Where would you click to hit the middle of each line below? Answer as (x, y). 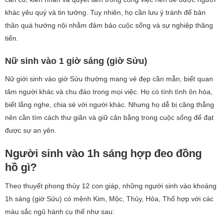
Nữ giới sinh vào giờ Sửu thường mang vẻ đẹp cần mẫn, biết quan (109, 79)
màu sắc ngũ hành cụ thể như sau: (60, 212)
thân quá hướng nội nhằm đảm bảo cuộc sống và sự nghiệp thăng (109, 26)
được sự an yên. (31, 131)
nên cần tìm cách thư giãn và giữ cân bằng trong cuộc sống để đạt (109, 118)
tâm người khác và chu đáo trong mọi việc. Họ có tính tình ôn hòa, (109, 92)
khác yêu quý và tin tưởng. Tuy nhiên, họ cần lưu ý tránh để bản (105, 13)
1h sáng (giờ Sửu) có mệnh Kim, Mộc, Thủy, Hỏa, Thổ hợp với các (109, 199)
